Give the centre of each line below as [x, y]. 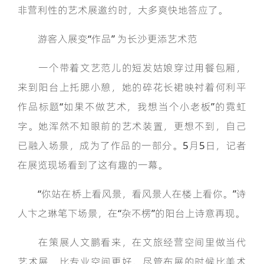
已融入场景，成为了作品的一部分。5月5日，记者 [132, 146]
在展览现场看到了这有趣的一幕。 [93, 165]
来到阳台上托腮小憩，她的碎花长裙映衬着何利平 [132, 87]
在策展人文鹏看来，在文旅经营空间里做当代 [132, 242]
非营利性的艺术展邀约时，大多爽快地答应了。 [123, 10]
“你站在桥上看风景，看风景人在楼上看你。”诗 [132, 194]
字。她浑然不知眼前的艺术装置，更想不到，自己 [132, 126]
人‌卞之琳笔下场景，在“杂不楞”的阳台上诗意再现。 [131, 213]
